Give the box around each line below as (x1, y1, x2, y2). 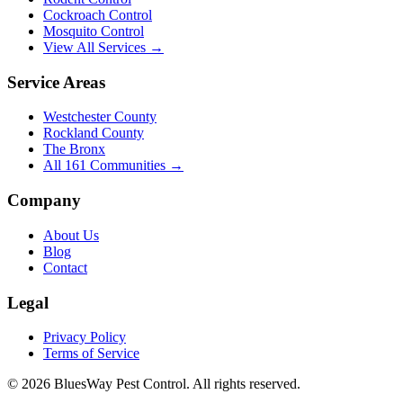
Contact (43, 259, 87, 275)
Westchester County (43, 109, 157, 125)
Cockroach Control (43, 7, 152, 22)
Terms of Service (43, 345, 139, 362)
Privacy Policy (43, 329, 126, 345)
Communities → (86, 157, 184, 174)
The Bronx (43, 141, 105, 157)
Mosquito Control (43, 23, 144, 39)
